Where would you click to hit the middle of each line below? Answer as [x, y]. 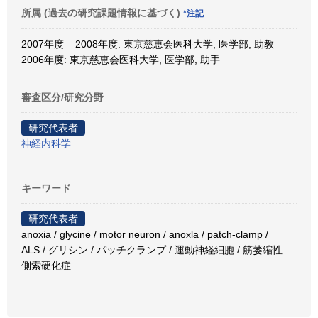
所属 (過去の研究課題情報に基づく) [102, 13]
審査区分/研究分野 [62, 97]
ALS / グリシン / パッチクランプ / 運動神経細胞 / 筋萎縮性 [152, 250]
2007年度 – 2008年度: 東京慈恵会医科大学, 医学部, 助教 [148, 44]
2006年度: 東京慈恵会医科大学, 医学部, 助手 [121, 60]
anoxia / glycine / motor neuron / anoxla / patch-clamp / [145, 234]
